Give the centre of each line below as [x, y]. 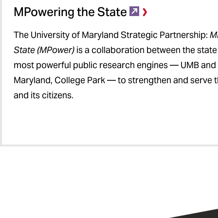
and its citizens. [44, 95]
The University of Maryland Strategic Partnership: [112, 35]
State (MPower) [45, 50]
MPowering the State [70, 12]
